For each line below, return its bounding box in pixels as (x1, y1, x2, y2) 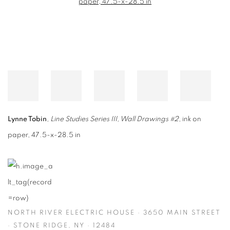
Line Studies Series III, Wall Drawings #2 (50, 116, 179, 123)
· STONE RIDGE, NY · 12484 (8, 222, 116, 229)
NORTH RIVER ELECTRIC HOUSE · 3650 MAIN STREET (8, 209, 221, 216)
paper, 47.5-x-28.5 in (8, 131, 81, 139)
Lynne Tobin (8, 116, 47, 123)
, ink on (179, 116, 201, 123)
